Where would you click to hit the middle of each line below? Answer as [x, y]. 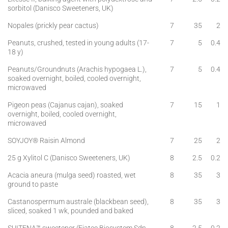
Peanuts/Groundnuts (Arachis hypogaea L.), [77, 69]
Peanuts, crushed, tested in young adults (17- [78, 43]
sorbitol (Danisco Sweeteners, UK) [61, 8]
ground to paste [33, 184]
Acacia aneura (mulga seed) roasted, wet [72, 175]
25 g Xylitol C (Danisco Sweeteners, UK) [69, 158]
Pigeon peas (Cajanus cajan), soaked [65, 105]
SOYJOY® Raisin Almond [46, 140]
